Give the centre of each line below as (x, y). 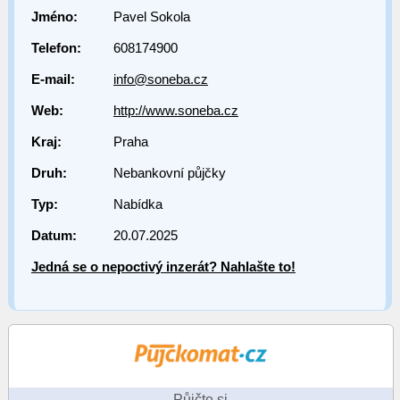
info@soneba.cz (160, 79)
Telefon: (56, 48)
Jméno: (54, 17)
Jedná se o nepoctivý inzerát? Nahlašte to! (163, 267)
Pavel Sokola (151, 17)
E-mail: (53, 79)
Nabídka (137, 204)
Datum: (54, 236)
